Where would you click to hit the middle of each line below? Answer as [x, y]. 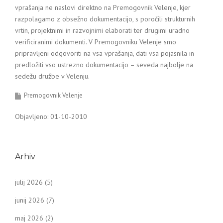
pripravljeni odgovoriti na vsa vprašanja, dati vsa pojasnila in [105, 53]
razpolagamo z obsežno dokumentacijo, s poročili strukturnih [105, 19]
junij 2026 [30, 200]
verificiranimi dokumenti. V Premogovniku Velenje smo [96, 42]
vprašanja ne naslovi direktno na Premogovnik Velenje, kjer [103, 7]
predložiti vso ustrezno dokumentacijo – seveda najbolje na [104, 65]
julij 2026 [29, 182]
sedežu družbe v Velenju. [52, 76]
